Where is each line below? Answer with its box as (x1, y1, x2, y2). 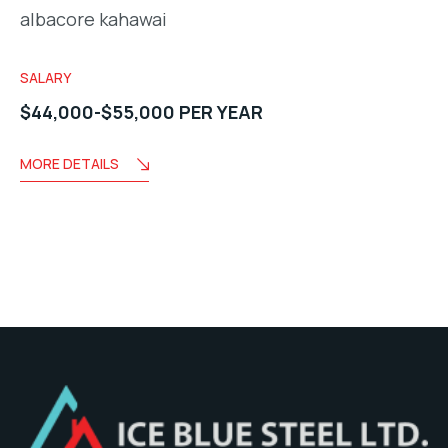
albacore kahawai (20, 7, 167, 32)
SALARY (20, 68, 71, 88)
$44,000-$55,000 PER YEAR (20, 100, 263, 125)
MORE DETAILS (20, 154, 119, 174)
